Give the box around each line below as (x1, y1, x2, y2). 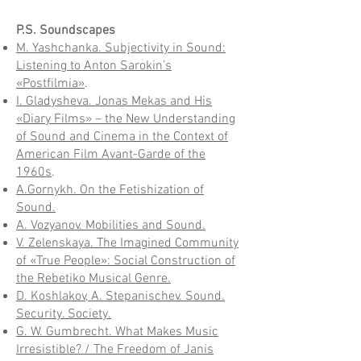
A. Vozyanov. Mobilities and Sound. (16, 218, 205, 234)
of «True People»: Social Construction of (16, 253, 235, 269)
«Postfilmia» (16, 76, 85, 92)
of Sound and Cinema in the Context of (16, 129, 228, 145)
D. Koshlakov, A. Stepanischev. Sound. (16, 288, 225, 305)
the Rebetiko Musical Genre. (16, 271, 171, 287)
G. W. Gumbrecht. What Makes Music (16, 324, 218, 340)
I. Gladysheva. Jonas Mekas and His (16, 93, 212, 110)
